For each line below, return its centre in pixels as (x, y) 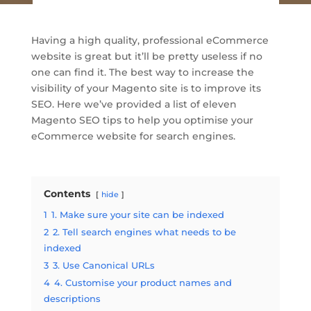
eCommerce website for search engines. (133, 136)
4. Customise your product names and (143, 283)
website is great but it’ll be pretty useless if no (146, 57)
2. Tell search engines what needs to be (144, 233)
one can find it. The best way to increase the (142, 73)
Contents (67, 194)
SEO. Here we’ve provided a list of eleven (134, 104)
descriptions (72, 299)
